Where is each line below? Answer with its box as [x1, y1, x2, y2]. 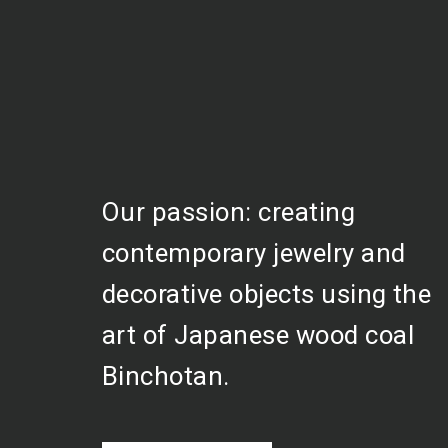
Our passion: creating [102, 197, 356, 228]
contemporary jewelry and [102, 238, 406, 269]
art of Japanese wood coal [102, 320, 414, 351]
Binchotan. [102, 361, 230, 392]
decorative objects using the [102, 279, 432, 310]
